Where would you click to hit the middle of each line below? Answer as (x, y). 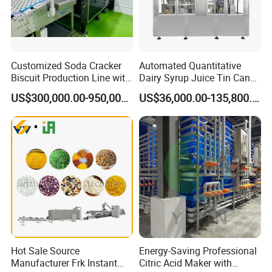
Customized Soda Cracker (66, 65)
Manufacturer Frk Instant (64, 263)
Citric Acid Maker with (185, 263)
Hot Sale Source (46, 251)
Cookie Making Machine (63, 102)
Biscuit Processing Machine (70, 90)
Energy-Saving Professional (198, 251)
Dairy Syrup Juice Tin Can (194, 77)
